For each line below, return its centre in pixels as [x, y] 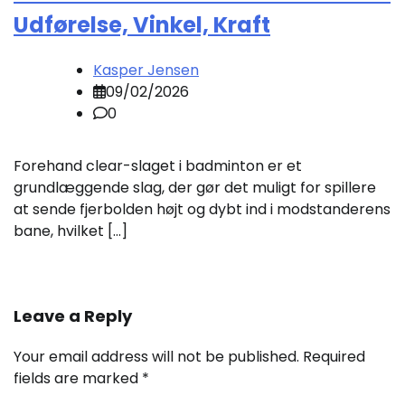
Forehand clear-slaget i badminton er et [158, 165]
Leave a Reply [73, 316]
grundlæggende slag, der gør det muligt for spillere [195, 187]
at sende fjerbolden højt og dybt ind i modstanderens [202, 209]
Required [334, 356]
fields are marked [78, 378]
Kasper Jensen [146, 70]
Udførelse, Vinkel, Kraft [142, 25]
